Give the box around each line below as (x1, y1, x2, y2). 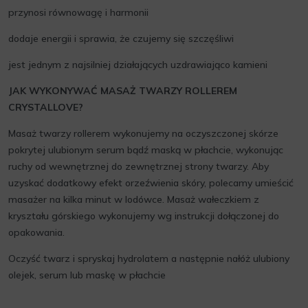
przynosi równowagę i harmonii (8, 6, 148, 19)
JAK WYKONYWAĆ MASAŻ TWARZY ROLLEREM (8, 85, 237, 97)
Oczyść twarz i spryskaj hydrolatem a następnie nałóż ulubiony (8, 252, 289, 265)
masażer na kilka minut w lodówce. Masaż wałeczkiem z (8, 193, 259, 206)
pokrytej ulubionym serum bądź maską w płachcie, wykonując (8, 144, 283, 156)
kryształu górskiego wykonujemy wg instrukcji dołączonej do (8, 210, 279, 222)
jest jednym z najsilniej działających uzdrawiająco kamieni (8, 58, 267, 71)
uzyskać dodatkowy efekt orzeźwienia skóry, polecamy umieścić (8, 177, 294, 189)
